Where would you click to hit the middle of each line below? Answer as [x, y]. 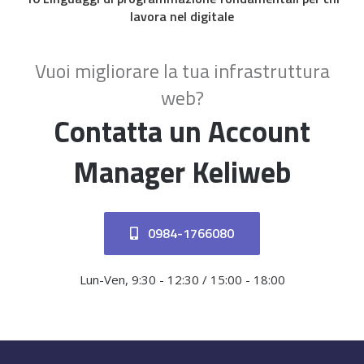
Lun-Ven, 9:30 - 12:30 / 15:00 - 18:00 [182, 280]
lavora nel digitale [182, 17]
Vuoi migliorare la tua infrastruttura [182, 71]
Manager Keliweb [182, 172]
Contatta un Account [182, 132]
